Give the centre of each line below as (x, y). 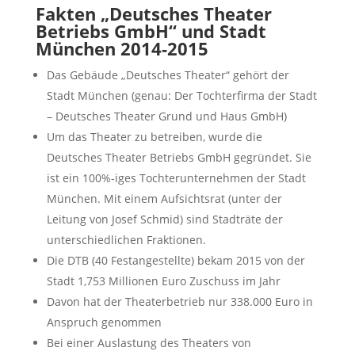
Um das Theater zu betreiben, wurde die (154, 136)
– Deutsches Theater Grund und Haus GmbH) (166, 116)
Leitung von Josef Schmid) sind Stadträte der (164, 219)
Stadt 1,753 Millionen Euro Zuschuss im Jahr (163, 281)
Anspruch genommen (104, 322)
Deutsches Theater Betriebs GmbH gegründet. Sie (179, 157)
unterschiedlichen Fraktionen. (126, 239)
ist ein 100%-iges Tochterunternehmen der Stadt (176, 177)
